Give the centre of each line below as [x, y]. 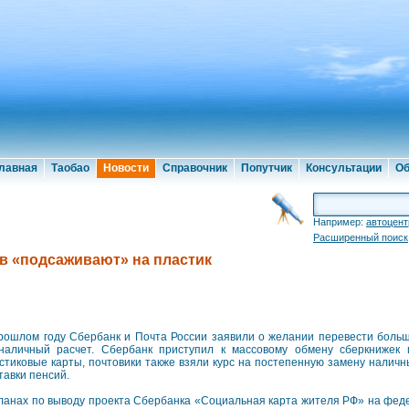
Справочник [195, 168]
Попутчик [267, 168]
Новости [126, 168]
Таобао [70, 168]
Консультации [344, 168]
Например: [340, 222]
